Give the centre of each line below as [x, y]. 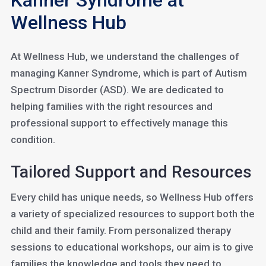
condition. [33, 140]
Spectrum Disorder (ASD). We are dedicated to [117, 90]
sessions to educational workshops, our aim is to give [132, 247]
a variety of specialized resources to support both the [132, 214]
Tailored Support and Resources [131, 172]
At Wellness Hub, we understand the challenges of [125, 56]
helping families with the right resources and [111, 106]
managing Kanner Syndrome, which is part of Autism [129, 73]
